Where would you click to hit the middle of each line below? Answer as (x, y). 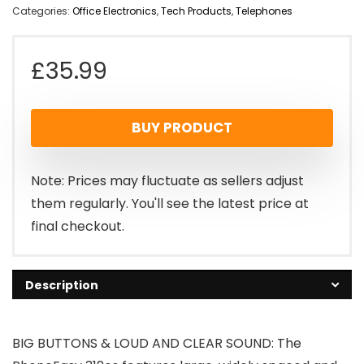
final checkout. (78, 226)
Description (62, 285)
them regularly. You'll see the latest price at (170, 203)
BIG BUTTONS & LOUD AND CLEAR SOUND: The (157, 343)
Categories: (42, 11)
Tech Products (196, 11)
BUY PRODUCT (182, 127)
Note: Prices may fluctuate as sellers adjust (167, 180)
